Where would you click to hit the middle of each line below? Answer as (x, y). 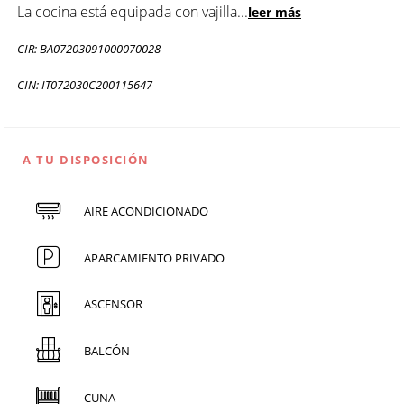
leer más (275, 12)
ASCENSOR (113, 304)
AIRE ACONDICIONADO (146, 211)
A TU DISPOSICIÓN (86, 159)
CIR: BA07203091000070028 (89, 48)
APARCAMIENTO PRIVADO (154, 257)
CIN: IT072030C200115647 (85, 84)
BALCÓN (106, 350)
